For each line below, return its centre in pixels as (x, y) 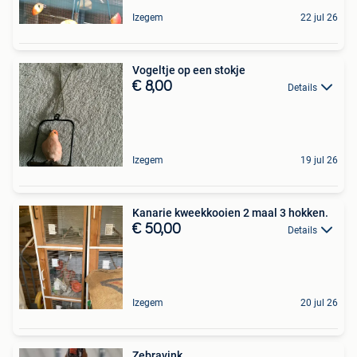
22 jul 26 (319, 17)
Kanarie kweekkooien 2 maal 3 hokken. (230, 212)
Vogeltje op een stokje (189, 70)
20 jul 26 (319, 302)
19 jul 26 (319, 160)
